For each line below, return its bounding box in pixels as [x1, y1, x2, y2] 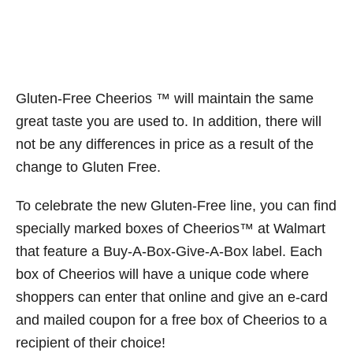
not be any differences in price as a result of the [16, 136, 314, 153]
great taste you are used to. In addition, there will [16, 113, 321, 130]
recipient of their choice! [16, 335, 165, 351]
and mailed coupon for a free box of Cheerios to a [16, 312, 327, 329]
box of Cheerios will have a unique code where [16, 266, 309, 283]
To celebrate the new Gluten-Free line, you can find [16, 198, 336, 214]
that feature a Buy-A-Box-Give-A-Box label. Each [16, 243, 322, 260]
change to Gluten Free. [16, 159, 161, 176]
